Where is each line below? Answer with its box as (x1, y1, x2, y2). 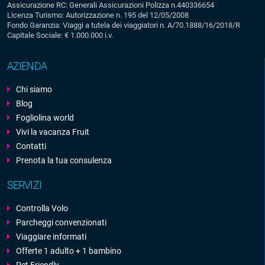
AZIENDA (7, 60, 47, 73)
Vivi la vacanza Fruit (16, 127, 89, 137)
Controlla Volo (16, 203, 68, 214)
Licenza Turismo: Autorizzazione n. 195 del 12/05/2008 (7, 11, 189, 20)
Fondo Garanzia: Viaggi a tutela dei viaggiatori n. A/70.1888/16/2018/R (7, 21, 240, 30)
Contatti (16, 141, 46, 151)
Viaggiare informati (16, 232, 86, 242)
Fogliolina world (16, 113, 74, 123)
